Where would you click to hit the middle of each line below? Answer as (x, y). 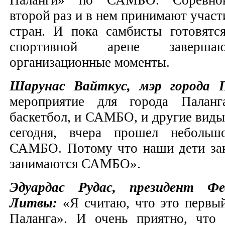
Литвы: (36, 203)
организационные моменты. (91, 62)
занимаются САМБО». (77, 163)
